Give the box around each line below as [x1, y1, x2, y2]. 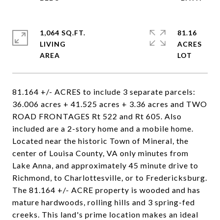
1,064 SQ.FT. [40, 28, 85, 37]
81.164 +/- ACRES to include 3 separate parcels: [12, 87, 195, 96]
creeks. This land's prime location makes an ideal [12, 210, 198, 219]
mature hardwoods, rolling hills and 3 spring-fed [12, 197, 195, 207]
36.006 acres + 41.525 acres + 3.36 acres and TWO [12, 99, 207, 109]
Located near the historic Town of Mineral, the [12, 136, 189, 145]
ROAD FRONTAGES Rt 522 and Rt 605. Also [12, 111, 182, 121]
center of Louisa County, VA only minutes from [12, 148, 189, 158]
